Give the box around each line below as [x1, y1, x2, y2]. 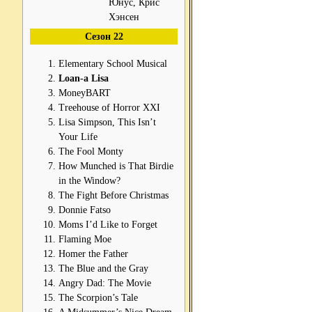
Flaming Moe [58, 233, 111, 245]
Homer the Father [58, 248, 128, 260]
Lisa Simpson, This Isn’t [58, 116, 156, 128]
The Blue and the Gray [58, 263, 148, 274]
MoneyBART [58, 87, 111, 99]
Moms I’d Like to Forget [58, 219, 157, 231]
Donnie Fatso [58, 204, 111, 216]
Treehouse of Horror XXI [58, 102, 160, 114]
